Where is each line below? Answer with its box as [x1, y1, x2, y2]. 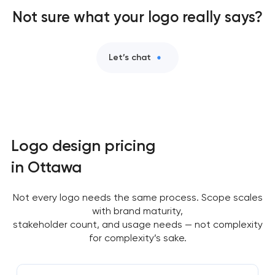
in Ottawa [10, 158, 82, 177]
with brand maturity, [92, 205, 183, 217]
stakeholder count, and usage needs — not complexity [12, 219, 263, 231]
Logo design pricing [10, 136, 155, 155]
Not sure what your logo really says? [12, 7, 263, 26]
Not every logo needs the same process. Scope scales [12, 192, 263, 204]
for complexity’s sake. [88, 232, 187, 244]
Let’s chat [109, 52, 151, 63]
